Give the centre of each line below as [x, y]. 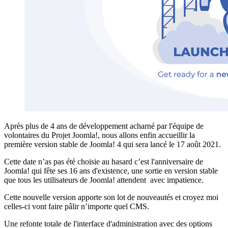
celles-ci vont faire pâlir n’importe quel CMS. [77, 206]
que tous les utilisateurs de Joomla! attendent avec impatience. [104, 180]
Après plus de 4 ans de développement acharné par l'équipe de [104, 126]
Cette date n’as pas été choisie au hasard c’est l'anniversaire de [104, 161]
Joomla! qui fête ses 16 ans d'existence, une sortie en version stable [111, 170]
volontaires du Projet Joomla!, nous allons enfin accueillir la [99, 135]
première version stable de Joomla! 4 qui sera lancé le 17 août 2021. [112, 144]
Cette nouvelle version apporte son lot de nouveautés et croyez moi [111, 197]
